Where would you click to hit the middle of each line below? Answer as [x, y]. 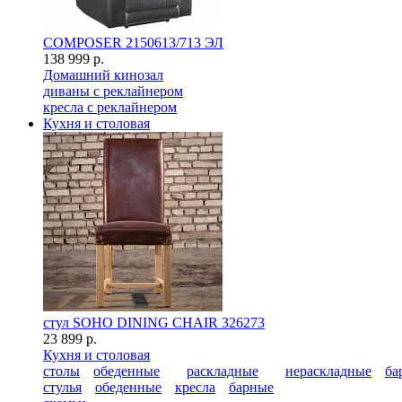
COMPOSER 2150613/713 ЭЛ [133, 43]
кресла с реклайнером [110, 107]
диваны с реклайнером [113, 91]
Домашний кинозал [103, 75]
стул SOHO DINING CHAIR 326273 [154, 323]
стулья [62, 387]
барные [251, 387]
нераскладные [328, 371]
